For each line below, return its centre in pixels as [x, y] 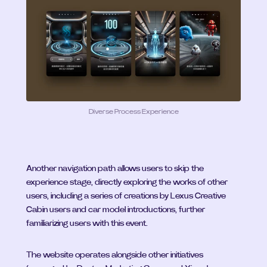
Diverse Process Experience [133, 111]
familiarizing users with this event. [87, 223]
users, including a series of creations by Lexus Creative [126, 196]
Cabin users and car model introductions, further [116, 210]
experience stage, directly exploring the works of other [127, 182]
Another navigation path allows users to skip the [115, 169]
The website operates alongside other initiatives [115, 255]
